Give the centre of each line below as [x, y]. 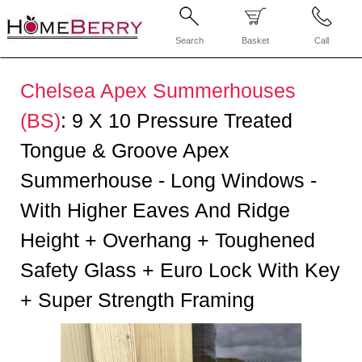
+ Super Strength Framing [137, 300]
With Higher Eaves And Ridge [155, 210]
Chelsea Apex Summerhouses [158, 90]
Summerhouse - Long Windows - [168, 180]
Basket [256, 40]
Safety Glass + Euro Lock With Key [180, 270]
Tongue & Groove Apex [125, 150]
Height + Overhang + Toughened [168, 240]
